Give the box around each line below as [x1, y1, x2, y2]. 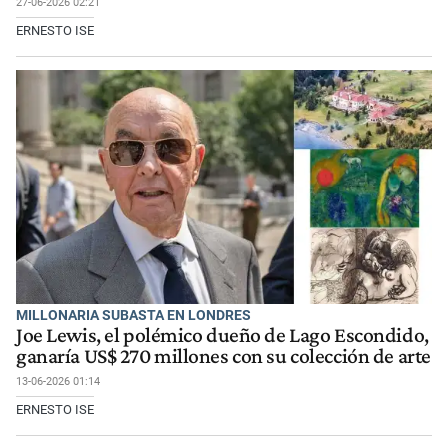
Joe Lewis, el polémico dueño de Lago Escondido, [16, 322, 429, 347]
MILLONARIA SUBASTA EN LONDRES [16, 306, 251, 323]
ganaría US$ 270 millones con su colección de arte [16, 343, 431, 368]
